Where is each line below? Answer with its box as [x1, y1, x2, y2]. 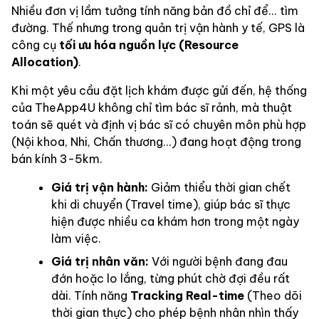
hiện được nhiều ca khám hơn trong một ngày [51, 214, 299, 229]
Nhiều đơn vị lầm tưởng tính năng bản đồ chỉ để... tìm [11, 3, 298, 18]
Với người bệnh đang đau [149, 253, 288, 268]
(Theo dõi [244, 288, 302, 303]
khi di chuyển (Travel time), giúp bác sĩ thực [51, 197, 291, 211]
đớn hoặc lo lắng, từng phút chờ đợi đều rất [51, 271, 290, 286]
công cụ [11, 37, 59, 52]
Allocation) [11, 54, 78, 69]
